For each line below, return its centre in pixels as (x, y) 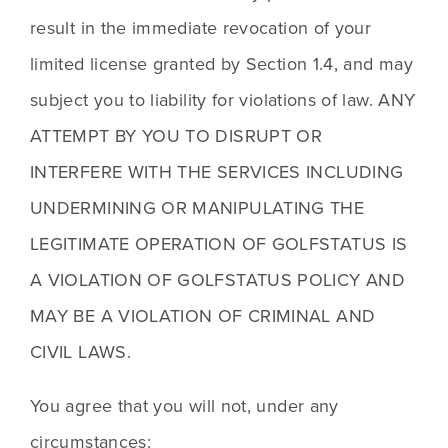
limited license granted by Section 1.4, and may (221, 64)
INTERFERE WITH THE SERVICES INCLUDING (217, 172)
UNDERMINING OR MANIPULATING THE (197, 208)
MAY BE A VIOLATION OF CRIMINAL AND (203, 316)
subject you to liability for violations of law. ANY (223, 100)
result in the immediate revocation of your (201, 28)
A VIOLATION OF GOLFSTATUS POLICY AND (217, 280)
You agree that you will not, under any (184, 406)
